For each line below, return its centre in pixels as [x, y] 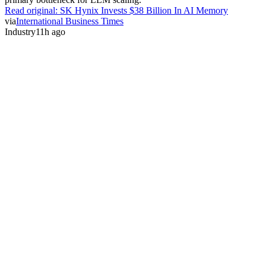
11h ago [50, 31]
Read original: [32, 10]
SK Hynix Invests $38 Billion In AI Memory [144, 10]
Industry [20, 31]
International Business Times [70, 21]
